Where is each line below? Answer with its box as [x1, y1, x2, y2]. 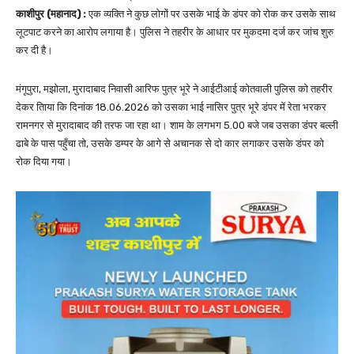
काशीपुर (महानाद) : [16, 8, 86, 21]
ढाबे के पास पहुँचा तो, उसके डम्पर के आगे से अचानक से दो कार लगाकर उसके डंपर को [16, 137, 324, 150]
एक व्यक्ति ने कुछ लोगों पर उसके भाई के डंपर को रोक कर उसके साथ [86, 8, 336, 21]
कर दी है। [16, 44, 53, 57]
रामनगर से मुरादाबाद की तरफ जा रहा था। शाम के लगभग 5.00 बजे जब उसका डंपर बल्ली [16, 119, 338, 132]
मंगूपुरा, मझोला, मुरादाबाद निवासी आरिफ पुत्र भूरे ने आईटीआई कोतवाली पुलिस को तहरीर [16, 83, 333, 96]
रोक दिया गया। [16, 156, 72, 168]
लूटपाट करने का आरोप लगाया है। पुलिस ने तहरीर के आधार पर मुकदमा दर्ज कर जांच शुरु [16, 26, 333, 39]
